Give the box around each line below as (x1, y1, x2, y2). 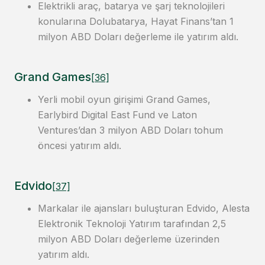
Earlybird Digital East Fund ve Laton (38, 109, 197, 121)
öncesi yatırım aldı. (38, 140, 121, 152)
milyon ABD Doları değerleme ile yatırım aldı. (38, 31, 238, 43)
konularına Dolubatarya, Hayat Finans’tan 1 (38, 15, 234, 28)
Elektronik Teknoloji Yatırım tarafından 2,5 (38, 218, 226, 230)
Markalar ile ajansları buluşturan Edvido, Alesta (38, 202, 250, 215)
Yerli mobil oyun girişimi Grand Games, (38, 93, 211, 106)
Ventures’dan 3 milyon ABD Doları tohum (38, 124, 223, 137)
